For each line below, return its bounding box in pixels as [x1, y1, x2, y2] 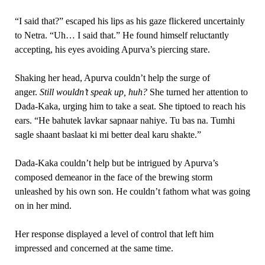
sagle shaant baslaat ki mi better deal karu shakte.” [14, 130, 201, 140]
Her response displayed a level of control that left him [14, 229, 214, 239]
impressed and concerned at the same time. [14, 243, 176, 253]
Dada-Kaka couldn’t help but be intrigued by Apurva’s [14, 158, 218, 168]
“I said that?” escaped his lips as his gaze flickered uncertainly [14, 16, 245, 26]
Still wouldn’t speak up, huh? [39, 87, 150, 97]
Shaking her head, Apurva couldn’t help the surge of [14, 73, 210, 83]
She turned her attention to [149, 87, 248, 97]
